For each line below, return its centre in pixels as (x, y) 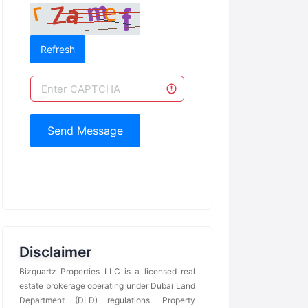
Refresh (58, 49)
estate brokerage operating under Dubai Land (107, 286)
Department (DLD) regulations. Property (107, 300)
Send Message (85, 131)
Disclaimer (55, 252)
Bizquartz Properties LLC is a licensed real (107, 272)
